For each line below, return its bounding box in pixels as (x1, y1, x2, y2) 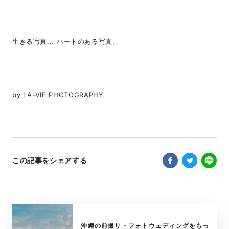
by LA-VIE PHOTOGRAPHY (12, 90, 104, 99)
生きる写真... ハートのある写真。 (12, 37, 120, 46)
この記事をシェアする (12, 156, 87, 165)
